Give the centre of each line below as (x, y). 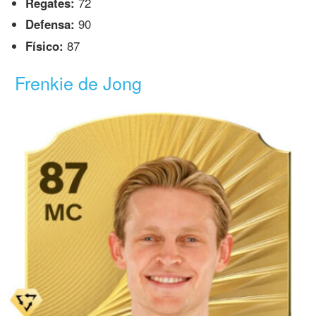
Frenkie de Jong (79, 82)
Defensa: (50, 24)
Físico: (45, 46)
